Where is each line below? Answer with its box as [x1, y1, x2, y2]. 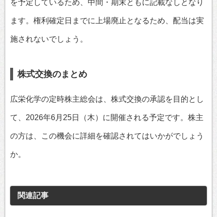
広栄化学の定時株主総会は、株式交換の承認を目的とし [10, 94, 204, 103]
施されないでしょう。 [10, 34, 88, 43]
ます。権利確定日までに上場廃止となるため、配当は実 [10, 16, 204, 25]
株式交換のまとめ [17, 69, 87, 79]
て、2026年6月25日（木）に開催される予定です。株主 [10, 113, 203, 122]
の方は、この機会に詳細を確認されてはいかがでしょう [10, 131, 204, 140]
